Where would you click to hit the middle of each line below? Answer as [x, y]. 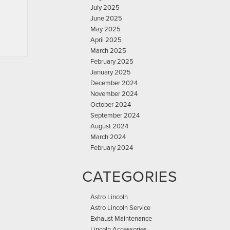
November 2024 [114, 93]
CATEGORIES [130, 176]
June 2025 [106, 18]
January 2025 [111, 72]
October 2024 [111, 104]
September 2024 [115, 115]
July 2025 [105, 7]
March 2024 [108, 137]
